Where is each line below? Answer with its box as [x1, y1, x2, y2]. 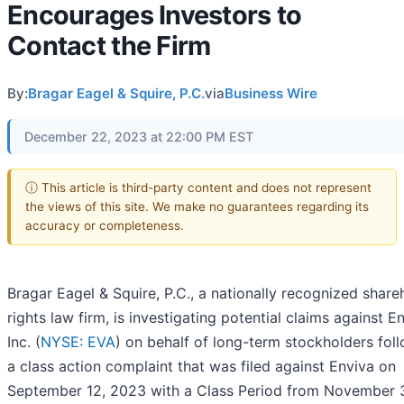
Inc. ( [7, 332, 41, 351]
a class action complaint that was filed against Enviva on [7, 356, 396, 375]
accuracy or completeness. [25, 217, 184, 233]
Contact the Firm [7, 30, 211, 62]
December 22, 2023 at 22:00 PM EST [24, 129, 253, 145]
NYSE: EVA [41, 332, 115, 351]
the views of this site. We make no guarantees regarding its [25, 198, 369, 214]
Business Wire [225, 85, 317, 103]
